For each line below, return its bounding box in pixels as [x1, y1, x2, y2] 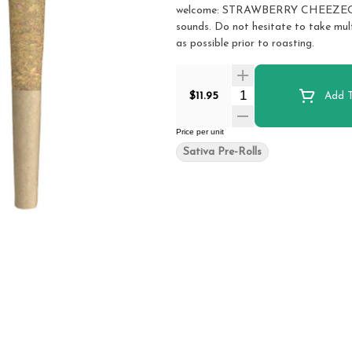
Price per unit [176, 127, 224, 136]
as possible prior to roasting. [176, 38, 314, 49]
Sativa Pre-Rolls [183, 146, 262, 158]
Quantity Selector [230, 86, 332, 99]
